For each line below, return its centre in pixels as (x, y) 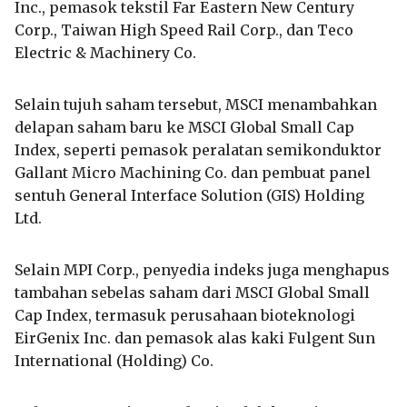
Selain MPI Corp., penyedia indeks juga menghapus (202, 269)
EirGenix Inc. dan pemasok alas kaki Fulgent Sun (195, 338)
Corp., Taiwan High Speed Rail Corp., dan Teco (184, 30)
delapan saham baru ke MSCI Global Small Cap (184, 127)
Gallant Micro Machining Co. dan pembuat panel (193, 172)
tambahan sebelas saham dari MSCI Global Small (192, 292)
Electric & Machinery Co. (105, 52)
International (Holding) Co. (114, 360)
